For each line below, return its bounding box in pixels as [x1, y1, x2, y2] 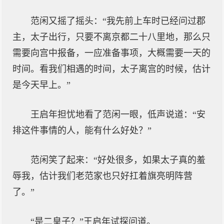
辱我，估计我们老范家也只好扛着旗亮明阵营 [12, 171, 192, 181]
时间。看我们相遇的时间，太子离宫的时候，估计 [12, 64, 210, 74]
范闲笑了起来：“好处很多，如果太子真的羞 [30, 155, 205, 165]
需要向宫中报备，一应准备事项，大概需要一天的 [12, 48, 210, 58]
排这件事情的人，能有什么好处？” [12, 125, 151, 135]
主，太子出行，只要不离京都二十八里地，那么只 [12, 32, 210, 42]
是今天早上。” [12, 80, 70, 90]
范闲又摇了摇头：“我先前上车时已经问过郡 [30, 16, 205, 26]
